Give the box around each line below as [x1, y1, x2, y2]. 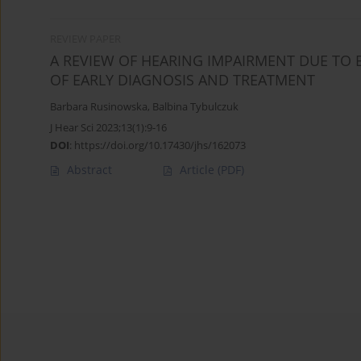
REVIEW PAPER [50, 32, 121, 47]
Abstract [67, 162, 112, 178]
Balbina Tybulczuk [152, 100, 239, 114]
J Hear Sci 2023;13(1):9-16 [50, 120, 167, 135]
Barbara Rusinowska [50, 100, 147, 114]
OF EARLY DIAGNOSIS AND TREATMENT [50, 70, 315, 90]
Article [180, 162, 218, 178]
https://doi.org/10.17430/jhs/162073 [74, 138, 246, 153]
